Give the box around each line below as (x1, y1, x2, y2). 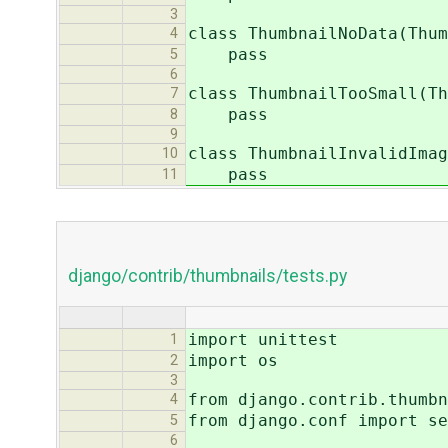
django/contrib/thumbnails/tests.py (67, 266, 347, 287)
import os (188, 350, 278, 370)
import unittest (188, 329, 338, 349)
